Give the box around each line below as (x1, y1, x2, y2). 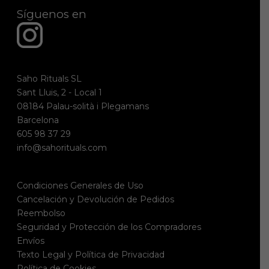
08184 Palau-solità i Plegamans (16, 100, 149, 112)
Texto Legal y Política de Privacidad (16, 249, 165, 260)
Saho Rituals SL (16, 73, 82, 84)
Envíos (16, 235, 44, 246)
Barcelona (16, 114, 59, 125)
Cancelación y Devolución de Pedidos (16, 193, 174, 205)
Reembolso (16, 207, 65, 219)
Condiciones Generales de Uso (16, 180, 146, 191)
